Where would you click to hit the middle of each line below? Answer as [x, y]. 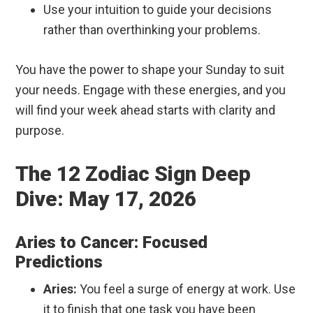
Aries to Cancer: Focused [112, 243]
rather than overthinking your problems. [152, 30]
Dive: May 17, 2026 [106, 199]
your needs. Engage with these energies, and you [151, 90]
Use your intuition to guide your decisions [158, 10]
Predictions [59, 262]
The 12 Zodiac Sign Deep [133, 174]
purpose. [40, 131]
